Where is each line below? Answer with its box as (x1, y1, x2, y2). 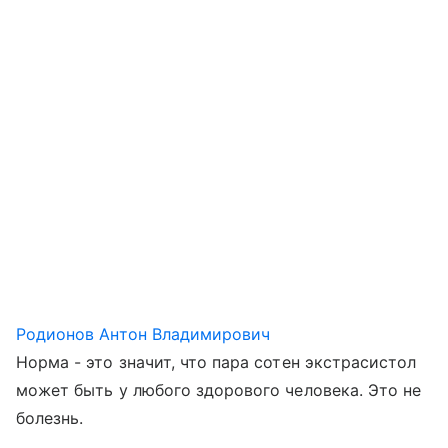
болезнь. (16, 408, 84, 428)
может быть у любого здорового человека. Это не (16, 380, 422, 400)
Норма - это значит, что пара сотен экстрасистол (16, 352, 417, 372)
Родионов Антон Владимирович (16, 324, 271, 344)
